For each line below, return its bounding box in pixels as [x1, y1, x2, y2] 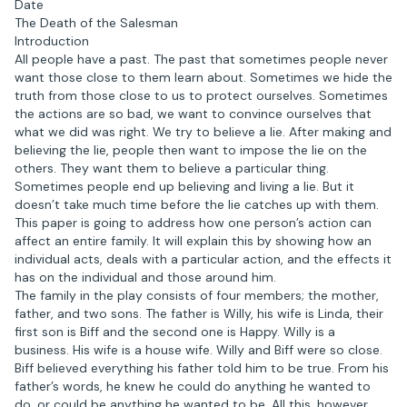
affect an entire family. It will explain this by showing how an [15, 233, 372, 249]
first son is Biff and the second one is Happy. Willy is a [15, 323, 335, 340]
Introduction [15, 33, 89, 49]
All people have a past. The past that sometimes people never [15, 51, 388, 67]
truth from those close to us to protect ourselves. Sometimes [15, 87, 388, 104]
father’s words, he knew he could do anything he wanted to [15, 378, 371, 394]
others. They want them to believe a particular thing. [15, 160, 329, 176]
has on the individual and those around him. [15, 269, 276, 285]
